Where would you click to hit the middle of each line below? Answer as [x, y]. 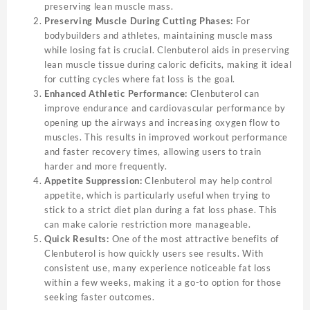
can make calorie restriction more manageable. [148, 224]
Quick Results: [77, 238]
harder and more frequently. [106, 166]
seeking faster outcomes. [100, 297]
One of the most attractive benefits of [194, 238]
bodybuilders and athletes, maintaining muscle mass [159, 35]
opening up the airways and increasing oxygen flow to [162, 122]
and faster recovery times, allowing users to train [153, 151]
